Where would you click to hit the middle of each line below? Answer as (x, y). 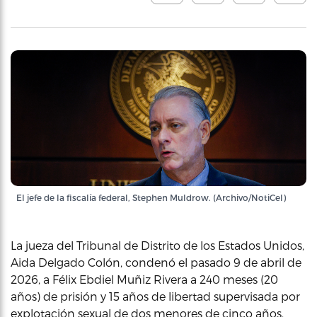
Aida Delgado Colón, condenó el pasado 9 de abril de (156, 262)
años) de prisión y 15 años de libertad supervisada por (155, 296)
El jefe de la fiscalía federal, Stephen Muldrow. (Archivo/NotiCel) (151, 197)
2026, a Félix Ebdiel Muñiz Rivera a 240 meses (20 (144, 279)
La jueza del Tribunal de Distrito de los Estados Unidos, (157, 245)
